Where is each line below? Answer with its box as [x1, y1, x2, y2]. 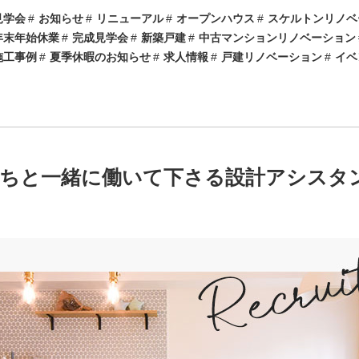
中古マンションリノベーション [199, 31, 356, 44]
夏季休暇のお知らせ [50, 50, 151, 63]
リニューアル [96, 12, 163, 25]
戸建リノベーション [221, 50, 322, 63]
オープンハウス [176, 12, 255, 25]
